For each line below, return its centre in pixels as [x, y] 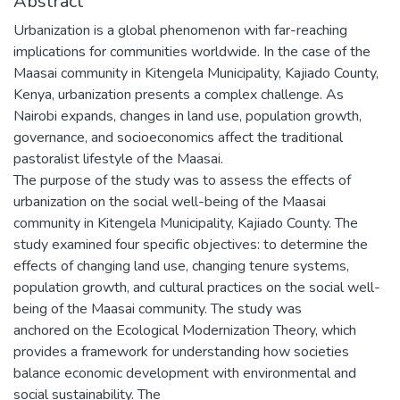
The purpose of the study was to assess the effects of [182, 180]
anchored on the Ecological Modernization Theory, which [185, 330]
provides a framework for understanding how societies [181, 351]
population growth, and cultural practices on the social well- [197, 287]
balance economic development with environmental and [185, 373]
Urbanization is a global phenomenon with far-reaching [180, 30]
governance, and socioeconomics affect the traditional [178, 137]
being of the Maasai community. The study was [158, 308]
